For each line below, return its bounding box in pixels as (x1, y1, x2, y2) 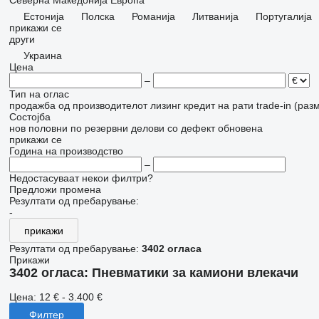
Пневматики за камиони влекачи (91, 266, 298, 280)
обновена (217, 122, 263, 134)
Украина (23, 50, 62, 61)
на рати (217, 100, 253, 111)
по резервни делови (70, 122, 164, 134)
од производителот (58, 100, 147, 111)
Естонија (23, 11, 64, 22)
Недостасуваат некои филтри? (9, 172, 153, 184)
